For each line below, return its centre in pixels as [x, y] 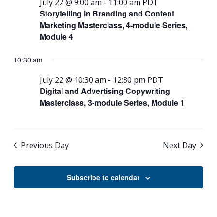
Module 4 [57, 37]
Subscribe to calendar [103, 177]
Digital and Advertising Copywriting [105, 91]
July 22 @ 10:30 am [73, 80]
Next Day [179, 145]
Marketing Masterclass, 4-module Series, [114, 25]
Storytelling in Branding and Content [107, 13]
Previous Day [45, 145]
